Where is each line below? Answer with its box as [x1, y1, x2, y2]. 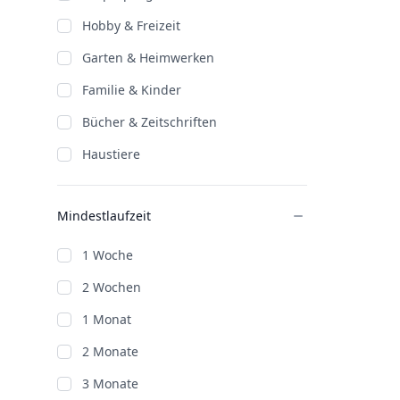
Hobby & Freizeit [82, 17, 180, 34]
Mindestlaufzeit [57, 207, 151, 224]
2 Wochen [82, 279, 141, 296]
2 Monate [82, 343, 138, 360]
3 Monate [82, 375, 138, 392]
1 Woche [82, 246, 133, 263]
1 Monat [82, 311, 131, 328]
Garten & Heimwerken [82, 49, 214, 66]
